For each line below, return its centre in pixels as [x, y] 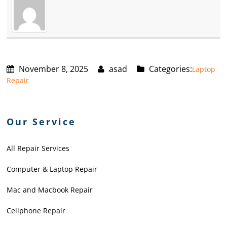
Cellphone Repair [36, 210]
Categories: [170, 69]
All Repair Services [38, 148]
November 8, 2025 [53, 69]
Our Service [42, 121]
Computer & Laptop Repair [52, 169]
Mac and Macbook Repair [50, 190]
